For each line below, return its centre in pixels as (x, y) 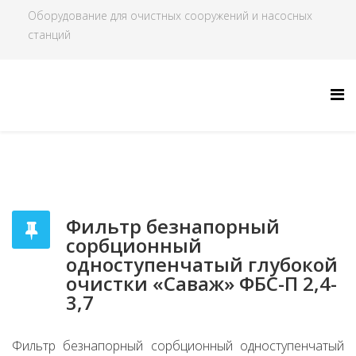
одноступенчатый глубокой (202, 264)
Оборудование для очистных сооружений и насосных (170, 15)
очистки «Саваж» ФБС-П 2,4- (201, 283)
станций (49, 35)
